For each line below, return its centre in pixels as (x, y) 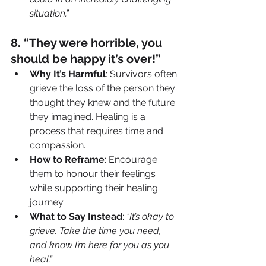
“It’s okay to (151, 216)
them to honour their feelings (94, 173)
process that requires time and (98, 131)
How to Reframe (67, 159)
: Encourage (132, 159)
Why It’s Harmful (68, 74)
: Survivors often (142, 74)
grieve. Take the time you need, (96, 230)
